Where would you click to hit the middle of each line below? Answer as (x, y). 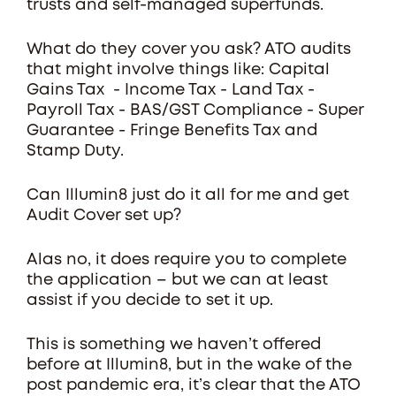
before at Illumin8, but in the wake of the (189, 365)
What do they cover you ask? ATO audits (189, 49)
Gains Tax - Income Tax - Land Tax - (171, 90)
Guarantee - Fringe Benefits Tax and (172, 131)
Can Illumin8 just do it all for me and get (188, 195)
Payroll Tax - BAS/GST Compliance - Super (195, 110)
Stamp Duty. (75, 151)
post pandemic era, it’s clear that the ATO (194, 385)
